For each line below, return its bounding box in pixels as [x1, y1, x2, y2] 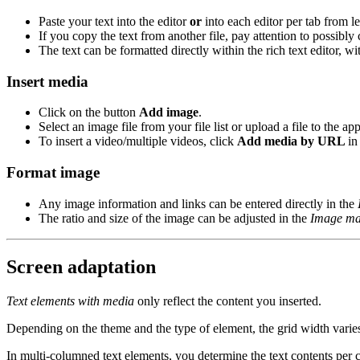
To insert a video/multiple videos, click [39, 134, 237, 149]
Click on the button [39, 105, 139, 120]
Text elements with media [6, 293, 137, 308]
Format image [6, 164, 100, 182]
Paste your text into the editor [39, 14, 190, 28]
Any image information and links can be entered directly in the [39, 196, 358, 211]
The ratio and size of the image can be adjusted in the [39, 211, 310, 225]
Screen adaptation [6, 256, 156, 277]
